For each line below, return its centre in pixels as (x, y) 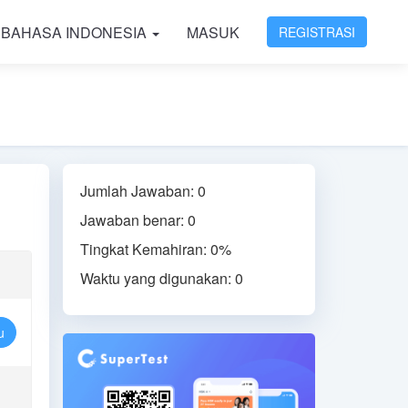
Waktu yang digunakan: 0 (161, 278)
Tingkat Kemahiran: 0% (155, 249)
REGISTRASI (317, 32)
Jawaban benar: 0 (138, 220)
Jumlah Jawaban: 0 (143, 191)
